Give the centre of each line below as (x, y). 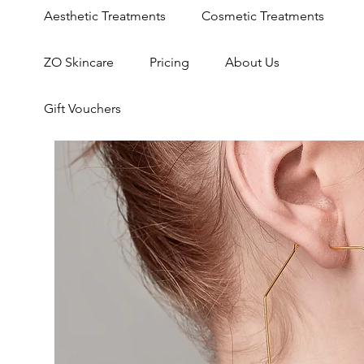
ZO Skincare (78, 62)
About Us (252, 62)
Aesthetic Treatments (104, 16)
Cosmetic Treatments (262, 16)
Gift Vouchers (82, 108)
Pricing (169, 62)
